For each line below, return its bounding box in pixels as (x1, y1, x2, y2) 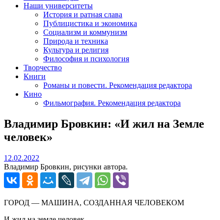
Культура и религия (43, 45, 109, 54)
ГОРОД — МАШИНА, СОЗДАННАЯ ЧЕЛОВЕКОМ (4, 198, 184, 207)
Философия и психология (43, 54, 129, 63)
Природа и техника (43, 36, 108, 45)
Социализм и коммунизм (43, 27, 127, 36)
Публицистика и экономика (43, 19, 137, 27)
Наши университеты (24, 1, 93, 10)
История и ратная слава (43, 10, 122, 19)
